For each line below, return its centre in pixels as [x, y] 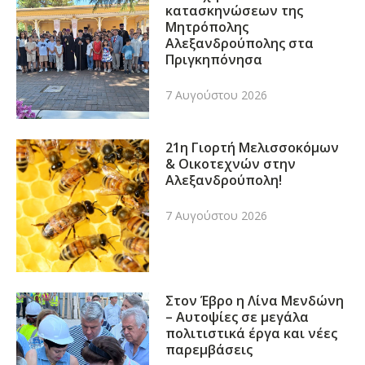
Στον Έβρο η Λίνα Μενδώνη [255, 301]
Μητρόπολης [207, 27]
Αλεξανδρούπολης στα [240, 43]
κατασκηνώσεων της [235, 11]
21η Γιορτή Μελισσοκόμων [253, 148]
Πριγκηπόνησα [214, 59]
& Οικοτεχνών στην [231, 164]
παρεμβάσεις [209, 350]
